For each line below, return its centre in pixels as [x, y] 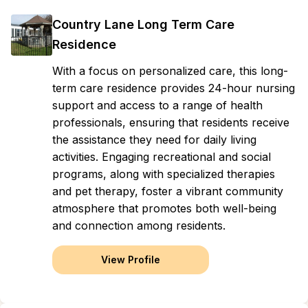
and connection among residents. [139, 225]
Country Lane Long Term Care [143, 24]
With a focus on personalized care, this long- [170, 71]
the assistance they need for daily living [154, 140]
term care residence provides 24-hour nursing [174, 88]
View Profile [131, 260]
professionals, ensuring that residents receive [171, 122]
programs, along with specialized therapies [164, 174]
